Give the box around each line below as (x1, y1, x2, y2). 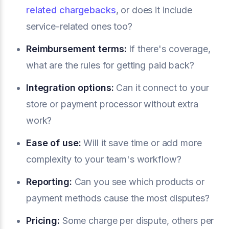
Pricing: (26, 215, 60, 226)
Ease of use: (26, 137, 81, 148)
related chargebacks (26, 4, 116, 15)
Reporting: (26, 176, 72, 187)
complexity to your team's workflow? (26, 153, 181, 165)
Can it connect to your (113, 82, 209, 93)
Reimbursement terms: (26, 43, 127, 54)
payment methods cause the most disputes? (26, 192, 210, 203)
